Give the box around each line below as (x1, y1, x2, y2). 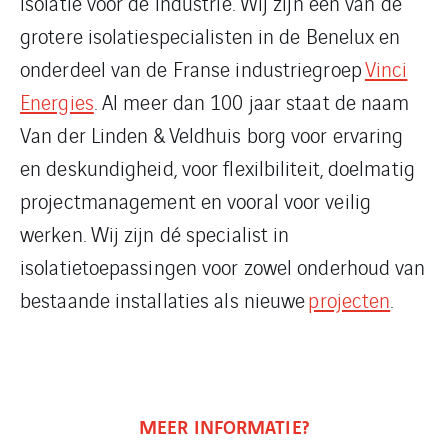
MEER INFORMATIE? (139, 412, 309, 440)
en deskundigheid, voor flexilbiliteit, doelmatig (20, 153, 415, 182)
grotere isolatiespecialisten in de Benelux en (20, 21, 401, 50)
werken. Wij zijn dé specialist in (20, 219, 290, 248)
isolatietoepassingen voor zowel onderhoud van (20, 252, 426, 281)
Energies (20, 87, 94, 116)
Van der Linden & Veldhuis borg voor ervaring (20, 120, 404, 149)
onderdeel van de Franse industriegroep (20, 54, 365, 83)
